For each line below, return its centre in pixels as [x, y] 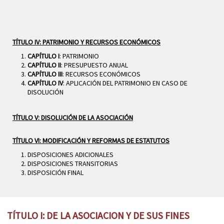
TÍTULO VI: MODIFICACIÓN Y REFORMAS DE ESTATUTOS [91, 141]
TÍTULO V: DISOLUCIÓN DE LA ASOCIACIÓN [73, 118]
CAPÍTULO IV [45, 83]
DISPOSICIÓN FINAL [55, 173]
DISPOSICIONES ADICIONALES [70, 155]
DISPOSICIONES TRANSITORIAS [73, 164]
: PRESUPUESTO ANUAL [94, 65]
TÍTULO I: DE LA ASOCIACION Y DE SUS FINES [98, 216]
